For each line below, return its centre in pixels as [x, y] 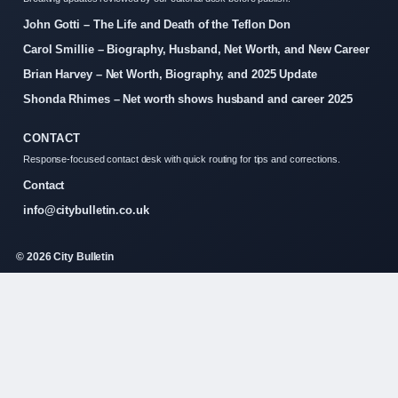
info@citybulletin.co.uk [86, 210]
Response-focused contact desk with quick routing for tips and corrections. [182, 159]
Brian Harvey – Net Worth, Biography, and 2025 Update [170, 74]
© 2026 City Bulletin [65, 257]
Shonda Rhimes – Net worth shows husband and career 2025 [188, 99]
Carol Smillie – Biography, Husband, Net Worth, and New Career [196, 49]
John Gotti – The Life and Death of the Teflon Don [157, 24]
